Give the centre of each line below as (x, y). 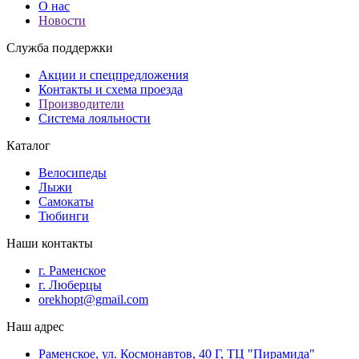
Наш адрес (35, 326)
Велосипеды (73, 172)
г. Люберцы (70, 284)
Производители (81, 103)
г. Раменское (72, 270)
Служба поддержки (60, 47)
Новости (62, 20)
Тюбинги (64, 216)
